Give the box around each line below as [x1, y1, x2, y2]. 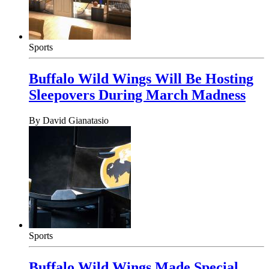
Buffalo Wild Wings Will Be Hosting [29, 71, 253, 87]
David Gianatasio [43, 115, 109, 126]
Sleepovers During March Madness [29, 87, 246, 103]
